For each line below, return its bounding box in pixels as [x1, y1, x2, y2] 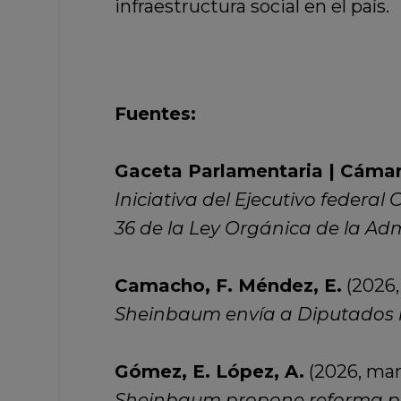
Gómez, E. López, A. [114, 361, 304, 383]
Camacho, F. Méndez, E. [114, 275, 342, 297]
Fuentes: [114, 103, 196, 125]
